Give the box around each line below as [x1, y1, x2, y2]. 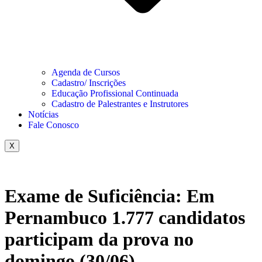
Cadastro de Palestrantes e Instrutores [51, 99, 188, 109]
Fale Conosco [28, 120, 79, 130]
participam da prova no [5, 229, 194, 250]
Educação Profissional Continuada [51, 88, 178, 98]
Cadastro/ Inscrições [51, 78, 126, 88]
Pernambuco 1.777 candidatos [5, 207, 245, 229]
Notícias [28, 109, 58, 119]
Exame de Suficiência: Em [5, 185, 215, 207]
